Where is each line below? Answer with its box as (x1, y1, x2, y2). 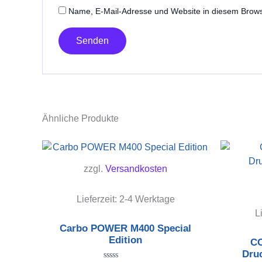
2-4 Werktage (119, 194, 175, 204)
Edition (109, 234, 142, 246)
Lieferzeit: (76, 194, 119, 204)
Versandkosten (105, 163, 167, 174)
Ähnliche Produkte (42, 113, 119, 123)
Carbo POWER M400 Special (60, 222, 191, 234)
